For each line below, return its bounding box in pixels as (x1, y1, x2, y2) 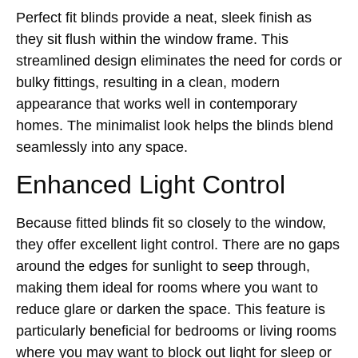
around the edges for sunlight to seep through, (16, 258, 310, 275)
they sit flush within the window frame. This (16, 30, 288, 47)
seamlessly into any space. (16, 138, 188, 155)
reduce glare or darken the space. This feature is (16, 301, 325, 318)
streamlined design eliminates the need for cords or (16, 52, 342, 69)
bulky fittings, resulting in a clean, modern (16, 74, 280, 90)
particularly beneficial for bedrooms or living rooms (16, 323, 336, 340)
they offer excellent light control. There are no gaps (16, 237, 340, 253)
